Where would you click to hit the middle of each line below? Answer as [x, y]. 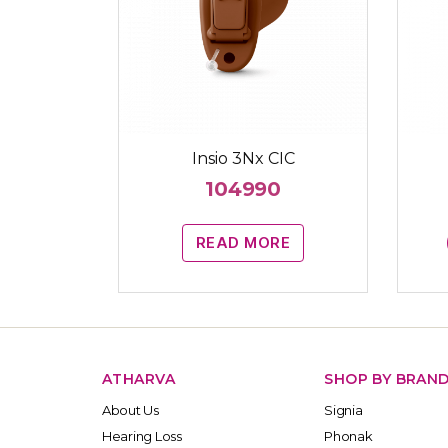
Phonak [348, 435]
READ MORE [243, 243]
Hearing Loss [142, 435]
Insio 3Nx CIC [243, 159]
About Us [130, 409]
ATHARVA [138, 378]
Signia [343, 409]
